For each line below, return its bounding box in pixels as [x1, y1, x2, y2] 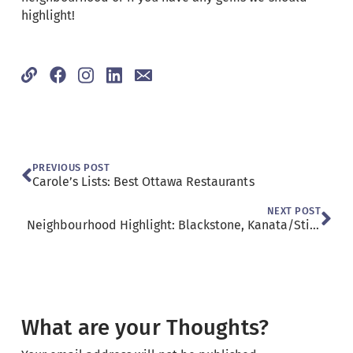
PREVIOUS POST [32, 161, 110, 173]
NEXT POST [266, 204, 321, 217]
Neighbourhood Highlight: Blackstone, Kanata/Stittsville [310, 217, 320, 232]
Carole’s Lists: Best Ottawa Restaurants [32, 173, 255, 189]
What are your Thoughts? [20, 314, 269, 340]
